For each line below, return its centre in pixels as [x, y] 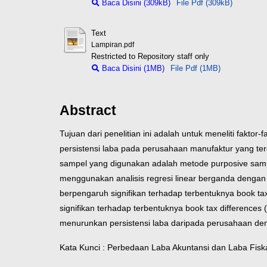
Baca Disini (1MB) [132, 68]
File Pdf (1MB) [195, 68]
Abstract [88, 110]
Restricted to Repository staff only [150, 56]
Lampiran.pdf [112, 45]
